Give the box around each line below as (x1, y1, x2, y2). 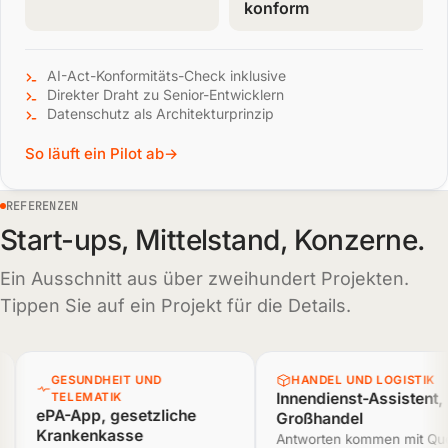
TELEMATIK (29, 390, 101, 404)
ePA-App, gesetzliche (14, 406, 175, 425)
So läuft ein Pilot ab (25, 144, 164, 163)
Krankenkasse (14, 426, 122, 445)
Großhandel (254, 409, 342, 428)
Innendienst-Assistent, (254, 389, 422, 408)
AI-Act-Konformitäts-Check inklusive (47, 67, 286, 84)
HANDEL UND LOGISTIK (269, 373, 414, 387)
